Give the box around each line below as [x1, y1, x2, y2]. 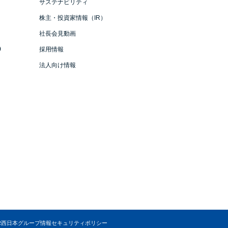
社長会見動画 [39, 31, 76, 37]
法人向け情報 [39, 62, 76, 68]
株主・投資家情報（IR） [39, 15, 106, 21]
